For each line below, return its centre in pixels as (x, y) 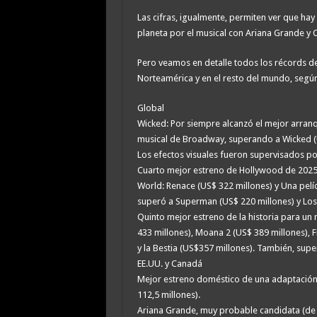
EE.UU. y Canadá (169, 263)
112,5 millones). (168, 294)
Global (150, 108)
